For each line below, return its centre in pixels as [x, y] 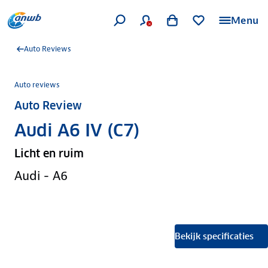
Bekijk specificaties [214, 236]
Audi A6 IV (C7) [77, 130]
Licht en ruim [49, 153]
